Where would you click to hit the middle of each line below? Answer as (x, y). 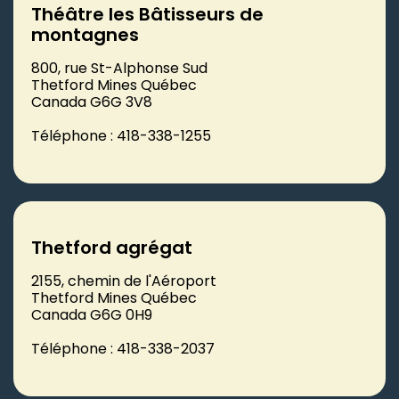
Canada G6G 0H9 (92, 314)
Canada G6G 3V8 (92, 102)
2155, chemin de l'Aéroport (124, 281)
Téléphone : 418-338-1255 (121, 135)
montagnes (85, 34)
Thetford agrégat (112, 247)
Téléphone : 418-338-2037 (123, 348)
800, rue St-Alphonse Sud (119, 68)
